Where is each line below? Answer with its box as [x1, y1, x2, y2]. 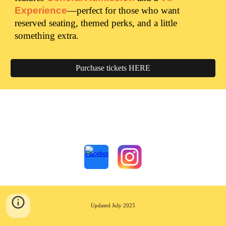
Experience [15, 5, 68, 16]
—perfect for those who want [67, 5, 180, 16]
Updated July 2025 [91, 203, 135, 208]
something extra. [15, 30, 79, 41]
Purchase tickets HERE [76, 64, 150, 72]
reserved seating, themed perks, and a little [15, 18, 178, 28]
